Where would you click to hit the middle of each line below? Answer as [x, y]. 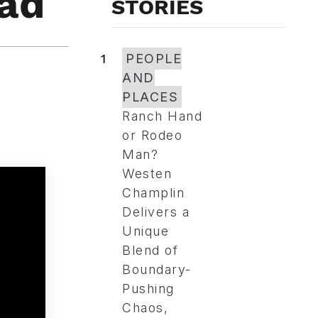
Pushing [148, 289]
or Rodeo [152, 135]
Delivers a [156, 212]
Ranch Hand [162, 116]
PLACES [150, 97]
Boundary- [157, 269]
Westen [147, 174]
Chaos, [145, 308]
